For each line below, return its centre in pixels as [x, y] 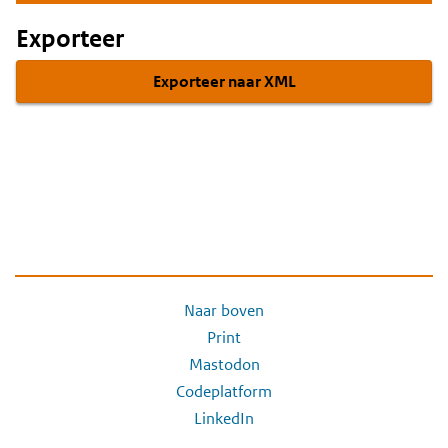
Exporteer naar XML [224, 81]
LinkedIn [224, 418]
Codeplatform [224, 391]
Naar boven [224, 310]
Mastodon [224, 364]
